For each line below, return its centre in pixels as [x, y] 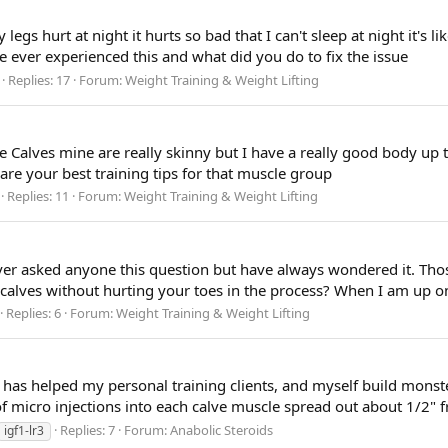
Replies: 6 [33, 313]
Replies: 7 [87, 430]
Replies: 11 [38, 196]
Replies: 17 [39, 79]
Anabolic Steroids [221, 430]
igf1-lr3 [24, 431]
